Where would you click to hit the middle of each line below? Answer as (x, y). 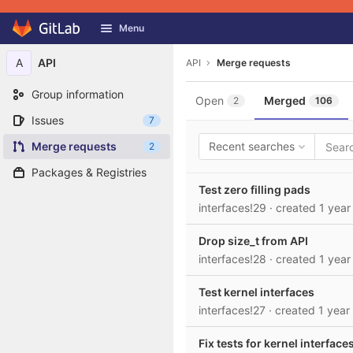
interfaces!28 (234, 259)
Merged (285, 100)
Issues (48, 120)
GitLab (35, 20)
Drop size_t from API (253, 241)
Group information (78, 94)
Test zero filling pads (255, 190)
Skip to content (51, 35)
